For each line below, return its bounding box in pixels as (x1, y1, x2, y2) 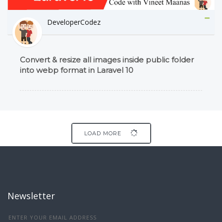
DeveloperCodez (47, 17, 101, 27)
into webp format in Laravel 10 (20, 65, 133, 75)
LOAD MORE (84, 130, 123, 137)
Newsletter (7, 190, 55, 202)
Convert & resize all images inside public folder (20, 55, 194, 64)
